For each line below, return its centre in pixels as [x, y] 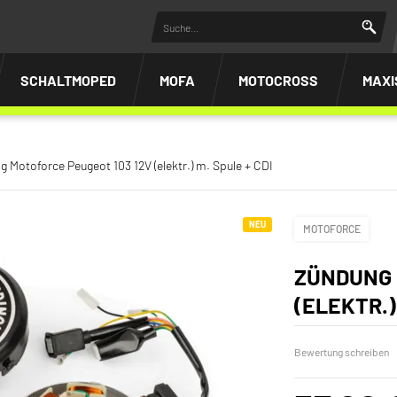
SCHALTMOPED [68, 80]
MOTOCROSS [279, 80]
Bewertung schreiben [341, 351]
